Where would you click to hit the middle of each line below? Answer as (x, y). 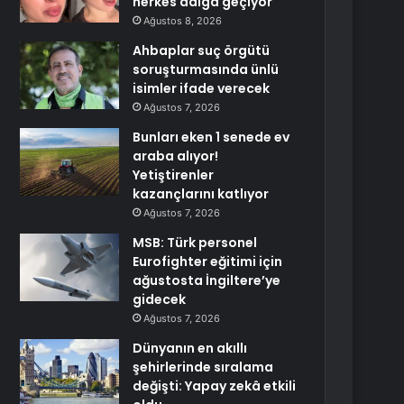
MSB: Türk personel (195, 243)
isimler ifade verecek (202, 88)
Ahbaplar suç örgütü (202, 50)
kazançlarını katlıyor (201, 194)
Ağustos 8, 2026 (183, 21)
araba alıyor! (176, 156)
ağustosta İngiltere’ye (207, 280)
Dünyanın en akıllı (190, 348)
